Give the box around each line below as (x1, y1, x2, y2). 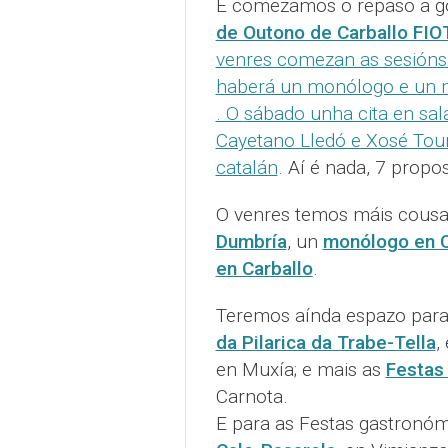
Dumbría (215, 230, 287, 254)
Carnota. (215, 385, 288, 409)
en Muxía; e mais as (215, 358, 386, 382)
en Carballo (215, 257, 313, 281)
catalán (215, 156, 278, 180)
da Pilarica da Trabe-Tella (215, 331, 436, 355)
